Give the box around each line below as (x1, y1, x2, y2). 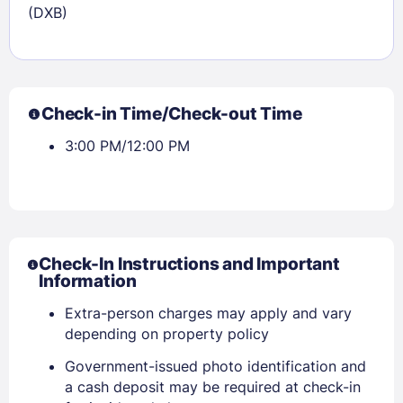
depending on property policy (65, 325, 269, 344)
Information (39, 271, 137, 292)
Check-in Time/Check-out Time (41, 103, 302, 125)
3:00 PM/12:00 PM (65, 137, 190, 156)
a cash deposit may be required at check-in (65, 378, 361, 397)
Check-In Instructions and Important (39, 254, 340, 275)
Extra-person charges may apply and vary (65, 304, 352, 323)
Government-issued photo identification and (65, 357, 366, 376)
